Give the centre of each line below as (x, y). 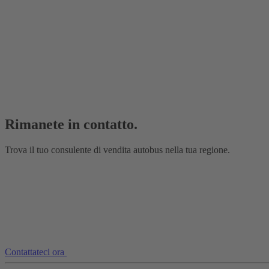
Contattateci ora (35, 252)
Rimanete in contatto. (71, 124)
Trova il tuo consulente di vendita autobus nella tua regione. (117, 150)
